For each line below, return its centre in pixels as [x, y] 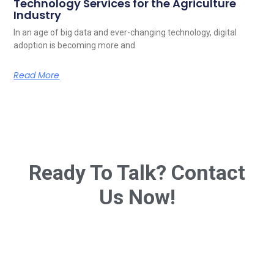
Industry [38, 15]
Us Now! [137, 197]
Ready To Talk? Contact [137, 173]
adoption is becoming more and [75, 45]
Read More [37, 75]
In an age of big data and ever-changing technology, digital [125, 32]
